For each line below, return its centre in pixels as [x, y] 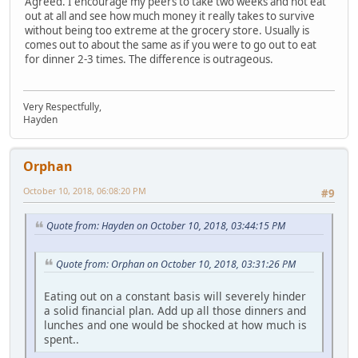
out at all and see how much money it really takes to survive [170, 16]
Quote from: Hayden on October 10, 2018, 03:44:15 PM [166, 225]
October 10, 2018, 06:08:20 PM [85, 190]
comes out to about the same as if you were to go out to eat [171, 45]
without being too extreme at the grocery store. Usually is [167, 31]
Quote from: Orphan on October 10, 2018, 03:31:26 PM [176, 264]
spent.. [62, 340]
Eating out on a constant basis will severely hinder [175, 296]
